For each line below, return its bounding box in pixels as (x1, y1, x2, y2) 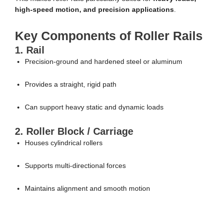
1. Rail (15, 45, 45, 56)
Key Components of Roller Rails (15, 29, 203, 43)
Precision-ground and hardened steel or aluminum (25, 58, 182, 66)
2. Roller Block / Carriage (15, 126, 133, 137)
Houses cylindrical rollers (25, 139, 103, 147)
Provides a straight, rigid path (25, 81, 116, 89)
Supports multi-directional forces (25, 162, 126, 170)
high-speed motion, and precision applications (15, 6, 174, 14)
